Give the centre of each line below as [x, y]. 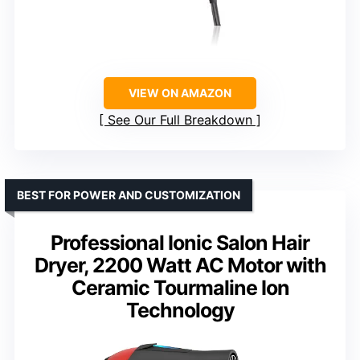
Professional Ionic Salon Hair [180, 242]
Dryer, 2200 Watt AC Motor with [180, 265]
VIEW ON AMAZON [180, 92]
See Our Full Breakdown [180, 119]
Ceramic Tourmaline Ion [180, 287]
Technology [180, 310]
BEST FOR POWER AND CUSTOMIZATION [129, 194]
